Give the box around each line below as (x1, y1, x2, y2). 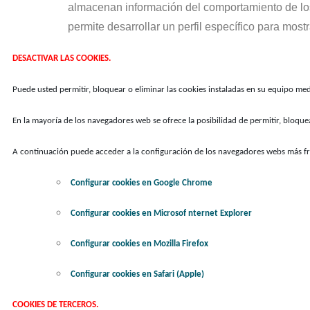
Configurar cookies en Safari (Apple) (71, 270, 204, 279)
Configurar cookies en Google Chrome (71, 179, 212, 188)
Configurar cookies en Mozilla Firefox (71, 239, 208, 248)
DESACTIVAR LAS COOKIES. (12, 54, 111, 63)
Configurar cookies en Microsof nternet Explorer (71, 209, 252, 218)
